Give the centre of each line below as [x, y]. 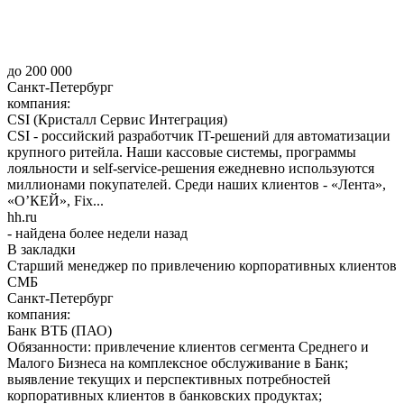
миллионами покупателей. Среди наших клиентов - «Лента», [197, 184]
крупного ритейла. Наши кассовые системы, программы [182, 151]
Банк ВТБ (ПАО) [60, 330]
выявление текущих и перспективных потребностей [169, 379]
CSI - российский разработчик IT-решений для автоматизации [199, 135]
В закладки [41, 249]
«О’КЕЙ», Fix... [55, 200]
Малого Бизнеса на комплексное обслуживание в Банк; [178, 363]
